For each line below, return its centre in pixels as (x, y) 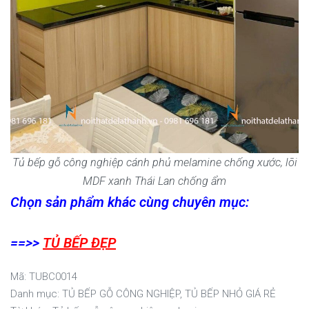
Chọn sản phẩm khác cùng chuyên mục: (130, 202)
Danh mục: (36, 294)
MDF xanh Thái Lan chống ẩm (154, 181)
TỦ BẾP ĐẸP (79, 243)
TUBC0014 (53, 277)
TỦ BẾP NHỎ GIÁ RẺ (230, 294)
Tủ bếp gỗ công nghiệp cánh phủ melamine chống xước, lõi (154, 163)
